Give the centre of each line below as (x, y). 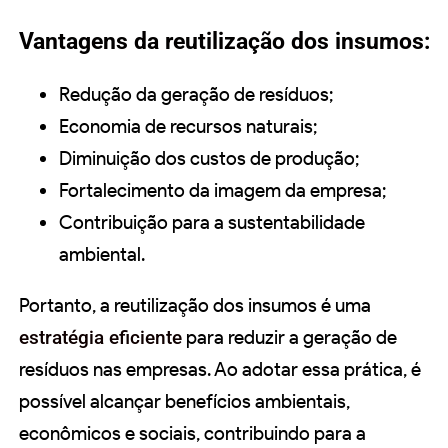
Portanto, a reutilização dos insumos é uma (195, 306)
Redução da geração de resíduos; (196, 95)
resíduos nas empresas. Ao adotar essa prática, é (220, 370)
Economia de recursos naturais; (188, 127)
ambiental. (102, 255)
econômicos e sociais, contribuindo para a (192, 434)
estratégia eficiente (100, 338)
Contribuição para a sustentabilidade (212, 223)
